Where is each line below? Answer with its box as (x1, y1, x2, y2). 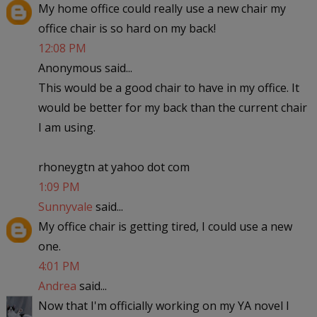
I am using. (38, 119, 96, 135)
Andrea (38, 277, 76, 294)
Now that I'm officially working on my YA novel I (38, 297, 289, 313)
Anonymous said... (38, 59, 132, 76)
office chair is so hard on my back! (38, 20, 216, 36)
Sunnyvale (38, 198, 93, 214)
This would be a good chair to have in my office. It (38, 79, 299, 96)
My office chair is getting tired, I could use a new (38, 218, 292, 234)
